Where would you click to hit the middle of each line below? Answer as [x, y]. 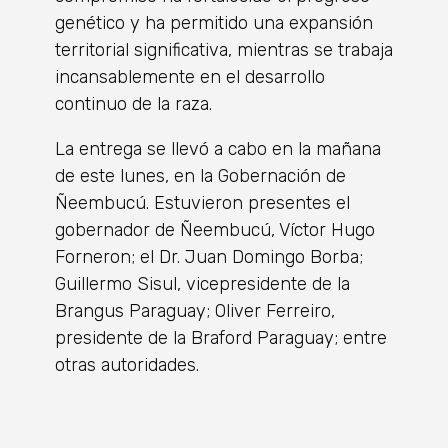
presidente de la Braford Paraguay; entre [221, 337]
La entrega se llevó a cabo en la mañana [218, 148]
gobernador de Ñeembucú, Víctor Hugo [215, 229]
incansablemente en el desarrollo [190, 76]
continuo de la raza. [133, 103]
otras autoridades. [127, 364]
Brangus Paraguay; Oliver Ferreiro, [195, 310]
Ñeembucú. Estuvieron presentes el [202, 202]
